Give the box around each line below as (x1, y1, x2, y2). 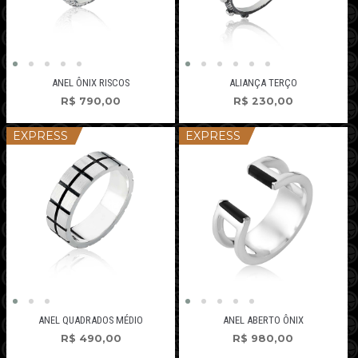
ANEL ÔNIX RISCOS (52, 76, 130, 89)
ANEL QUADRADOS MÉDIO (38, 313, 144, 326)
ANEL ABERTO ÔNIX (222, 313, 304, 326)
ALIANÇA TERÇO (229, 76, 297, 89)
